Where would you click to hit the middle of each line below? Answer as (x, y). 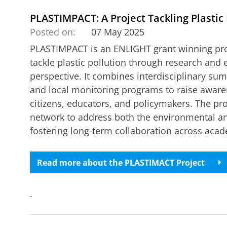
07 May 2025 (118, 32)
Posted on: (52, 32)
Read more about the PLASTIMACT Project (121, 162)
